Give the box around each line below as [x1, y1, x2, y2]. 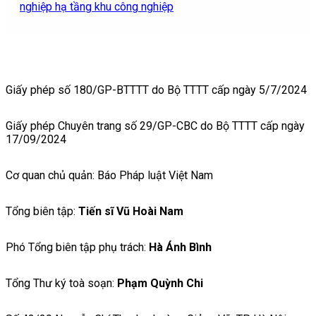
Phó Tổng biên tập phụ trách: [6, 240, 149, 254]
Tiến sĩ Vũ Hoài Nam [78, 204, 183, 218]
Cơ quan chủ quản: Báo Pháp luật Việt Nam [6, 168, 213, 182]
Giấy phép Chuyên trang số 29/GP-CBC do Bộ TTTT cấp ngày [6, 119, 305, 133]
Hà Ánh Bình [149, 240, 212, 254]
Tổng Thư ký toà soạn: [6, 276, 117, 290]
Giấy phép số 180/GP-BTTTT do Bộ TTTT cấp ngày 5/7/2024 [6, 83, 307, 97]
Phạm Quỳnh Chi [117, 276, 203, 290]
